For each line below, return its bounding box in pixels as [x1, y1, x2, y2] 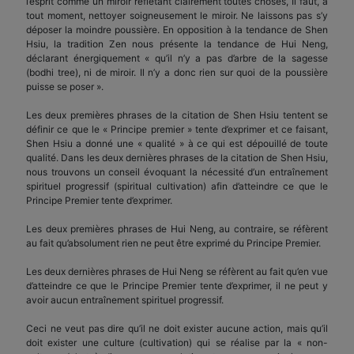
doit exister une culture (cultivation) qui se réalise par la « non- [26, 336, 328, 348]
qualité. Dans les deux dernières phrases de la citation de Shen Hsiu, [26, 151, 328, 164]
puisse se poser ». [26, 80, 104, 92]
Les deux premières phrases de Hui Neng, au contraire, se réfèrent [26, 222, 328, 235]
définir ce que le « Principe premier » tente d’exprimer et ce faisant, [26, 122, 328, 135]
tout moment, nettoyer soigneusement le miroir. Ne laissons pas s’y [26, 9, 328, 21]
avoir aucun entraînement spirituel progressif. [26, 293, 224, 306]
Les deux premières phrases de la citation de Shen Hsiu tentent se [26, 108, 328, 121]
